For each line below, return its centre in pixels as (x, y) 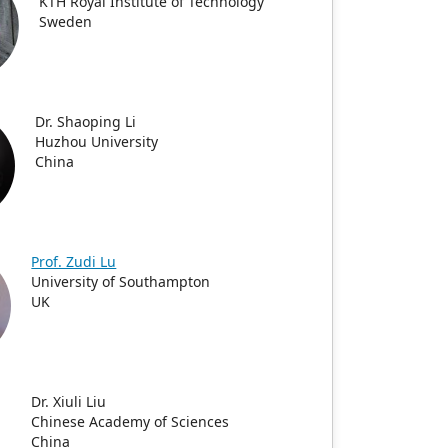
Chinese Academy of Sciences (130, 421)
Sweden (66, 21)
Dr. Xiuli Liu (69, 401)
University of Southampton (121, 281)
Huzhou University (97, 141)
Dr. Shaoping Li (86, 121)
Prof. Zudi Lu (74, 261)
